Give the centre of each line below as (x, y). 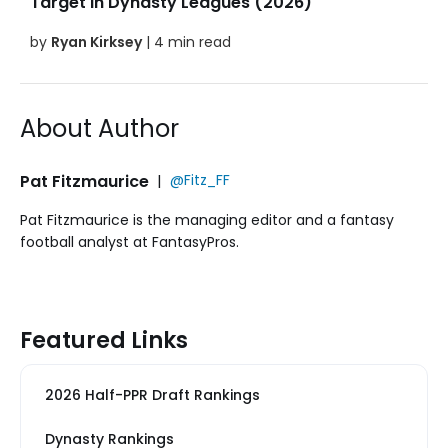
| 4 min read (186, 41)
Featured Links (104, 340)
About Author (99, 128)
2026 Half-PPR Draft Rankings (152, 394)
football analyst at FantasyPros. (129, 241)
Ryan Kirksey (96, 41)
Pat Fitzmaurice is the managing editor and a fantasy (207, 219)
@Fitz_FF (200, 179)
